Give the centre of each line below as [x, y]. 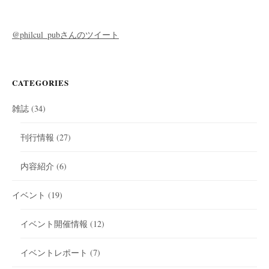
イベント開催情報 [54, 224]
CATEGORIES [41, 83]
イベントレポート [54, 253]
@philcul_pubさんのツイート [65, 35]
